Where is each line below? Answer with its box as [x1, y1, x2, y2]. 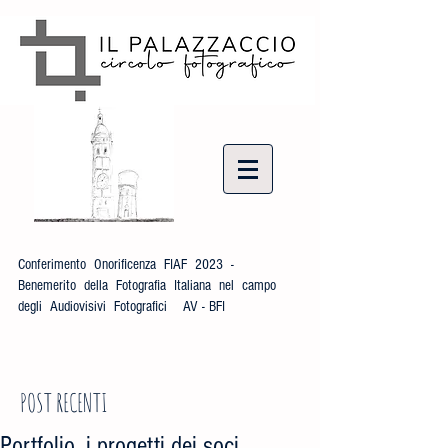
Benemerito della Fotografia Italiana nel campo [18, 277, 280, 294]
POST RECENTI [20, 387, 108, 418]
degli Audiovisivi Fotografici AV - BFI [18, 298, 225, 315]
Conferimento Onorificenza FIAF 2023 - [18, 256, 238, 273]
